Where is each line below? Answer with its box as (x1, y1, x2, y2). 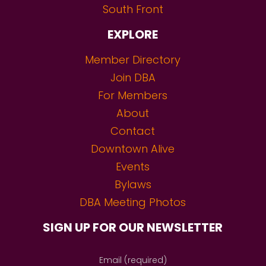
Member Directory (85, 52, 181, 67)
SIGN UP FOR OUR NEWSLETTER (43, 218, 223, 236)
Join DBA (110, 69, 156, 85)
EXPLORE (107, 26, 159, 43)
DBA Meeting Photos (80, 194, 186, 210)
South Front (102, 1, 163, 17)
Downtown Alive (91, 141, 175, 156)
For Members (98, 87, 168, 103)
